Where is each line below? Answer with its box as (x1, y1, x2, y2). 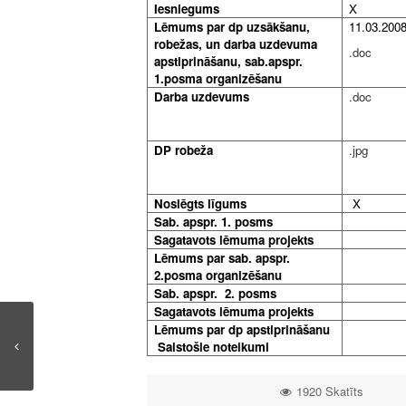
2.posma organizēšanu (154, 266, 283, 285)
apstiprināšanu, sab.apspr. (154, 53, 304, 71)
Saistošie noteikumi (154, 338, 270, 356)
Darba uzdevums (154, 88, 250, 106)
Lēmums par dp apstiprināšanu (154, 321, 331, 339)
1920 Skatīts (295, 382, 363, 401)
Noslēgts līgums (154, 195, 247, 213)
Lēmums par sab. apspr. (154, 249, 291, 267)
